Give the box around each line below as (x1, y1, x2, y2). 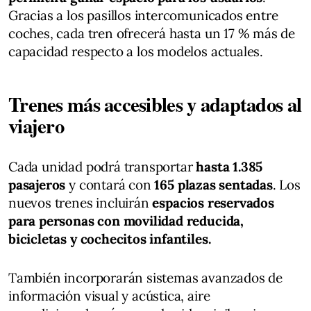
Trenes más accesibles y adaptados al (8, 90, 302, 119)
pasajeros (8, 176, 66, 193)
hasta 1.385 (196, 158, 263, 175)
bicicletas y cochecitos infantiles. (8, 230, 211, 247)
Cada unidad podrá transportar (8, 158, 196, 175)
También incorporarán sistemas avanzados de (8, 269, 283, 286)
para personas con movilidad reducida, (8, 212, 244, 229)
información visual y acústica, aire (8, 287, 210, 304)
